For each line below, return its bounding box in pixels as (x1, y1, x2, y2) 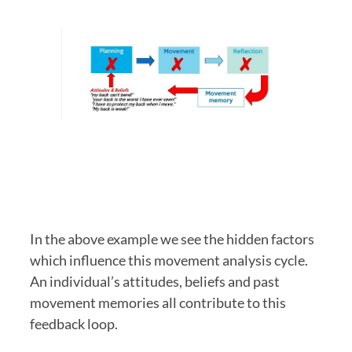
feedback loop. (30, 314, 120, 332)
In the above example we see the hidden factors (30, 229, 314, 247)
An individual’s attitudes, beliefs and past (30, 272, 280, 290)
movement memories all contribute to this (30, 293, 286, 311)
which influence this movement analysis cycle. (30, 251, 308, 269)
